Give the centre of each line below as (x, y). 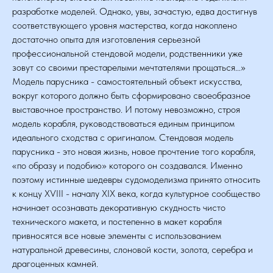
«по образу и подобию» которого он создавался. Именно (127, 165)
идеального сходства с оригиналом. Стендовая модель (123, 137)
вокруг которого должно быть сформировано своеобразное (131, 95)
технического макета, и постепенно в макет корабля (117, 222)
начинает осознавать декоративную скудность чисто (119, 207)
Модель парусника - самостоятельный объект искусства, (127, 81)
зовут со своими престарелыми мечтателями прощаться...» (129, 67)
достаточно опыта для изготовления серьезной (106, 39)
